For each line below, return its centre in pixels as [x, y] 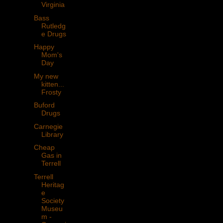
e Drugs [54, 34]
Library [52, 134]
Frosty [51, 92]
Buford [44, 105]
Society [53, 200]
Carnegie [48, 126]
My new [46, 76]
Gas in [51, 156]
